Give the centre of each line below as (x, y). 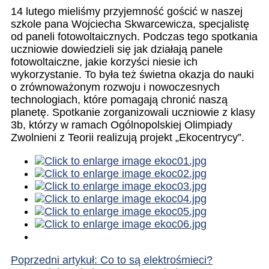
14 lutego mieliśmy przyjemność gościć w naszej (127, 12)
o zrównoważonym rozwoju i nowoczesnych (115, 87)
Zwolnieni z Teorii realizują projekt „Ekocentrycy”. (128, 138)
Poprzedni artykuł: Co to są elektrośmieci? (112, 260)
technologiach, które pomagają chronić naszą (119, 100)
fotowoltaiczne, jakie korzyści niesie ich (104, 62)
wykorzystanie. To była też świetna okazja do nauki (132, 75)
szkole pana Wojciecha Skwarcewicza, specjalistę (130, 24)
